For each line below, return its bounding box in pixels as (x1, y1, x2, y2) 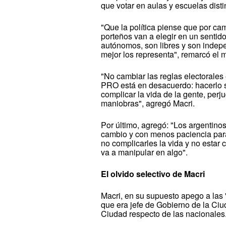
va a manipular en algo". (101, 146, 188, 158)
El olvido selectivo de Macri (101, 167, 205, 180)
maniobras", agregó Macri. (101, 97, 195, 109)
